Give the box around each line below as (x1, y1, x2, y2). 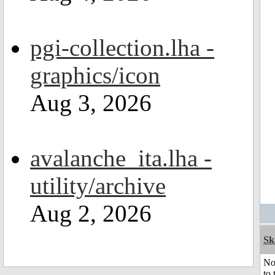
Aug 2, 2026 (30, 200, 152, 227)
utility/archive (30, 172, 166, 199)
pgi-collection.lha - (30, 34, 214, 61)
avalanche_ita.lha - (30, 145, 212, 171)
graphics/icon (30, 62, 160, 88)
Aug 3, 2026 (30, 90, 152, 116)
